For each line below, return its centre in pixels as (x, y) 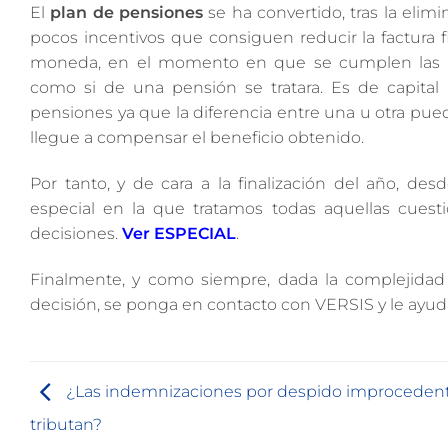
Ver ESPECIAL (179, 233)
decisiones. (76, 233)
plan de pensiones (127, 12)
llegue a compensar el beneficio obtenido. (197, 137)
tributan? (66, 424)
